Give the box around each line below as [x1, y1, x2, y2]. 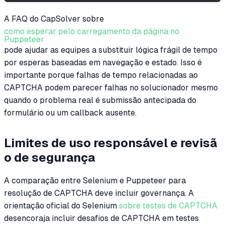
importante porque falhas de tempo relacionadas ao [4, 70, 198, 80]
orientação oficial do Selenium [4, 201, 119, 211]
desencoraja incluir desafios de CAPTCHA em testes [4, 213, 199, 223]
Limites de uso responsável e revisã [4, 136, 217, 150]
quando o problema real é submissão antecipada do [4, 95, 196, 105]
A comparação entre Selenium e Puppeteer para [4, 176, 186, 186]
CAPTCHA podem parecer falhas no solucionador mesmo [4, 82, 218, 92]
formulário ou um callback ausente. [4, 107, 137, 118]
